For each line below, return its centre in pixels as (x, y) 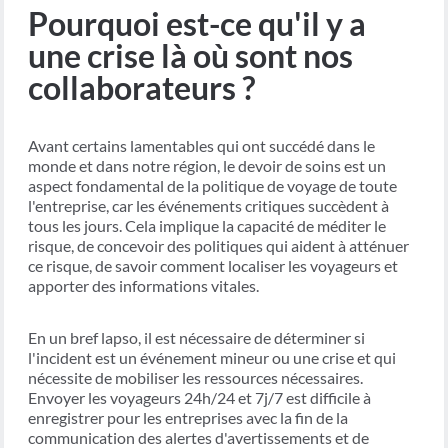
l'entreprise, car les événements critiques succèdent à (208, 206)
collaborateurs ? (141, 88)
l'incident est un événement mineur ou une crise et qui (212, 358)
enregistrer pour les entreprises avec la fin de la (188, 418)
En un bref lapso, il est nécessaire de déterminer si (196, 338)
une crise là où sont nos (190, 56)
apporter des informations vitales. (143, 286)
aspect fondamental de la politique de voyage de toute (212, 186)
